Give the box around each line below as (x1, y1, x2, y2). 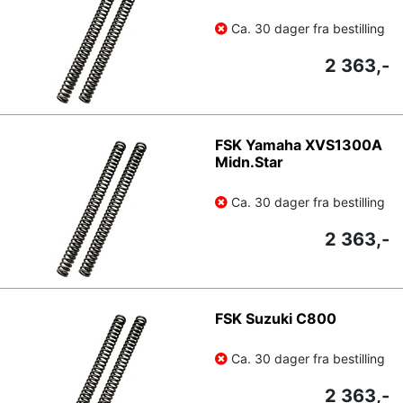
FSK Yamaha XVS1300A (215, 135, 382, 154)
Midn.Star (215, 152, 283, 171)
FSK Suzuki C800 (215, 309, 336, 327)
